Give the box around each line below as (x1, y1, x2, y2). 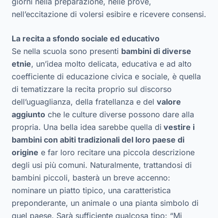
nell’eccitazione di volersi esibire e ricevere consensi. (12, 9, 206, 19)
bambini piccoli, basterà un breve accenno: (12, 172, 170, 182)
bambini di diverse (121, 46, 191, 56)
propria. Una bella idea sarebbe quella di (12, 122, 162, 132)
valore (157, 96, 181, 107)
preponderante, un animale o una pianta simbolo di (12, 198, 199, 208)
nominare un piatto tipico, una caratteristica (12, 185, 171, 195)
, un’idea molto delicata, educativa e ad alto (31, 58, 192, 69)
